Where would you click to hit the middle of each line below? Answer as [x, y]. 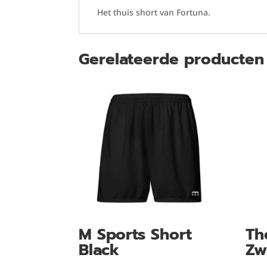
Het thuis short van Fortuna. [154, 13]
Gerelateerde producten [171, 59]
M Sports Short [135, 235]
